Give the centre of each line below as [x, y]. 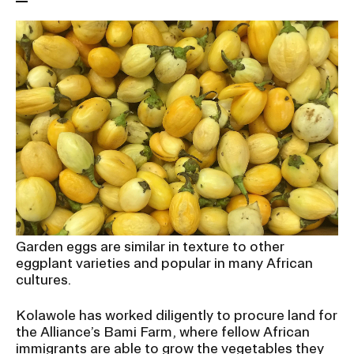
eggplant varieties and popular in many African [164, 262]
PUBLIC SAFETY [78, 47]
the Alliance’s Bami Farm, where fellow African [163, 331]
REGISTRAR [64, 88]
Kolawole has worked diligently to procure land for [177, 314]
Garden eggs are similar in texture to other [150, 246]
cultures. [43, 279]
